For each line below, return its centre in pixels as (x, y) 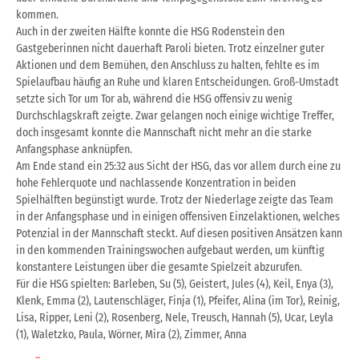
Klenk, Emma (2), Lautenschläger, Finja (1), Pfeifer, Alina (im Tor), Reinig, (178, 301)
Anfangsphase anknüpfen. (74, 149)
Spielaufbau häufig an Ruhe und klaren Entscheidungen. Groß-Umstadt (177, 82)
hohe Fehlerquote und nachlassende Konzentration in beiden (156, 183)
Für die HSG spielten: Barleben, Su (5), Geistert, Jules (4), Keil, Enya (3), (175, 284)
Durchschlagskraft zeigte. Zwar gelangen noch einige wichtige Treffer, (175, 115)
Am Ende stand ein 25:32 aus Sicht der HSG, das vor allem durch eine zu (178, 166)
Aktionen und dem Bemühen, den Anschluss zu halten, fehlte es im (168, 65)
